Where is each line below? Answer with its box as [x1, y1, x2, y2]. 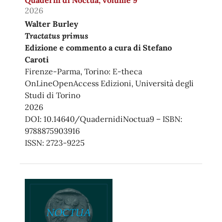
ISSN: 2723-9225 [24, 137, 85, 148]
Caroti [24, 54, 49, 64]
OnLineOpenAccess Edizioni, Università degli [24, 78, 194, 88]
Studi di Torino [24, 90, 80, 100]
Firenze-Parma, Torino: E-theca [24, 66, 142, 76]
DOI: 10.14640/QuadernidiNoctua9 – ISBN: [24, 113, 182, 124]
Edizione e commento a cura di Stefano [24, 42, 172, 53]
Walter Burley [24, 18, 78, 29]
